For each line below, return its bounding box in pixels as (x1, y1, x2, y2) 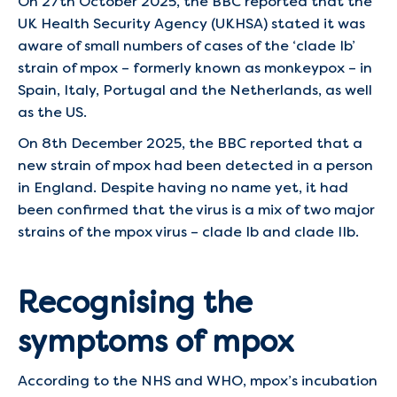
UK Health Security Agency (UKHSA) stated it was (18, 14, 365, 33)
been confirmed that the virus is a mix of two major (18, 200, 375, 219)
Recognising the (18, 283, 253, 322)
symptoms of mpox (18, 322, 294, 361)
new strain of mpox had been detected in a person (18, 156, 373, 175)
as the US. (18, 103, 87, 121)
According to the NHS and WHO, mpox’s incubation (18, 371, 378, 390)
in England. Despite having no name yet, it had (18, 178, 348, 197)
